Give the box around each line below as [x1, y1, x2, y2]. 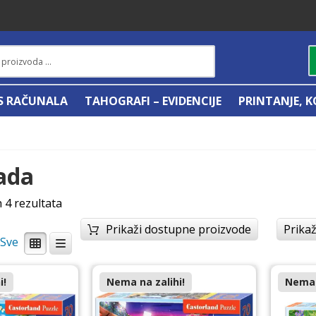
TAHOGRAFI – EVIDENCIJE [85, 93, 221, 109]
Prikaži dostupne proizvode [106, 221, 252, 238]
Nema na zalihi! [106, 275, 185, 289]
